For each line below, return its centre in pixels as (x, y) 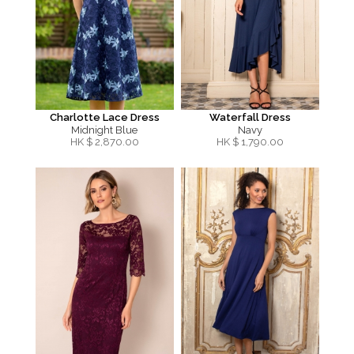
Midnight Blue (104, 130)
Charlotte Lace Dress (104, 117)
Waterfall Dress (250, 117)
